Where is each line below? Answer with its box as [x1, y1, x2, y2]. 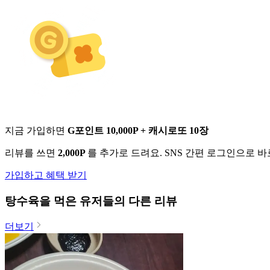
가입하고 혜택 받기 [5, 169, 87, 180]
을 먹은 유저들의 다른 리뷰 [39, 194, 177, 207]
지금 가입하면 [5, 125, 67, 136]
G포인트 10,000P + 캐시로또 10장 [67, 125, 209, 136]
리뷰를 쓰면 [5, 147, 58, 158]
